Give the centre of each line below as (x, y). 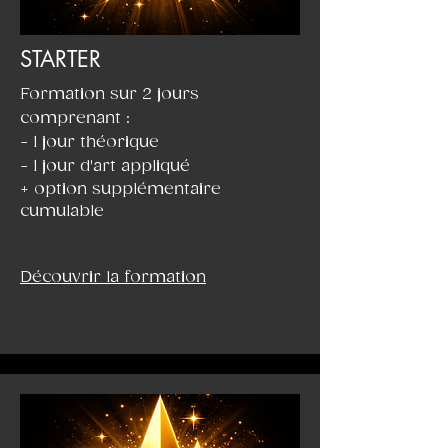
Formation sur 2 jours (109, 94)
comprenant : (77, 118)
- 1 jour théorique (89, 142)
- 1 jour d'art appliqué (105, 166)
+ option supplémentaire (120, 189)
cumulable (64, 211)
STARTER (60, 59)
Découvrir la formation (113, 277)
